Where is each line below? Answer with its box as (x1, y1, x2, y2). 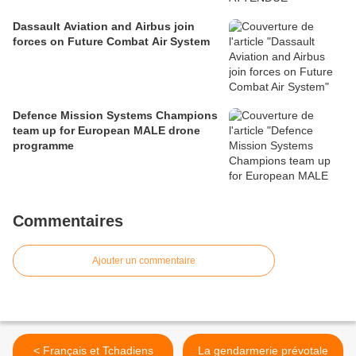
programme (13, 139, 74, 153)
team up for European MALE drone (13, 124, 200, 137)
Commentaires (13, 212, 123, 230)
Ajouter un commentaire (92, 255, 195, 267)
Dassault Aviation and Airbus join (13, 20, 195, 33)
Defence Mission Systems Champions (13, 109, 218, 122)
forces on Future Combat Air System (13, 35, 210, 48)
